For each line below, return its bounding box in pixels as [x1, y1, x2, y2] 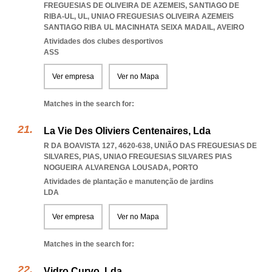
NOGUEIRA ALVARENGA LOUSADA [44, 163, 169, 172]
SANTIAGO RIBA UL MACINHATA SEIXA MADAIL [44, 23, 213, 32]
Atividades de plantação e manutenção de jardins [44, 177, 214, 186]
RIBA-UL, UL [44, 12, 87, 21]
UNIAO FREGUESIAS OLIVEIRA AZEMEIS [91, 12, 234, 21]
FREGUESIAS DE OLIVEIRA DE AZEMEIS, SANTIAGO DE [44, 1, 239, 10]
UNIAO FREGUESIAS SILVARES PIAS [103, 152, 232, 161]
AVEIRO [217, 23, 244, 32]
